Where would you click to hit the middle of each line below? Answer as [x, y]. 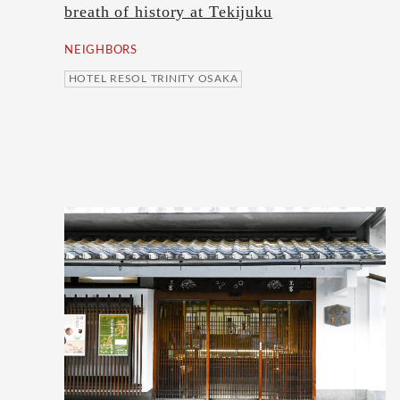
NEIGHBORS [101, 50]
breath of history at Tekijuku [169, 12]
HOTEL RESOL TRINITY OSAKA [153, 79]
